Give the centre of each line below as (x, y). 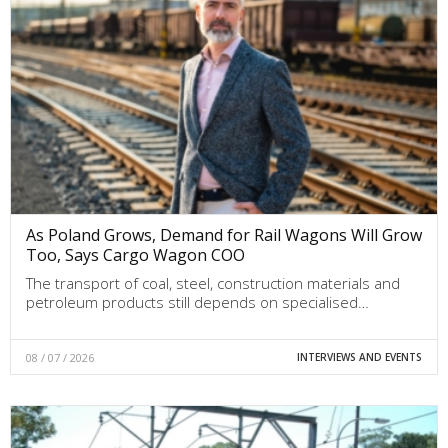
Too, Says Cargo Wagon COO (135, 254)
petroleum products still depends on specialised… (197, 301)
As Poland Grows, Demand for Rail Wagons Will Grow (224, 234)
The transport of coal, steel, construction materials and (213, 282)
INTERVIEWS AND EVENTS (359, 356)
